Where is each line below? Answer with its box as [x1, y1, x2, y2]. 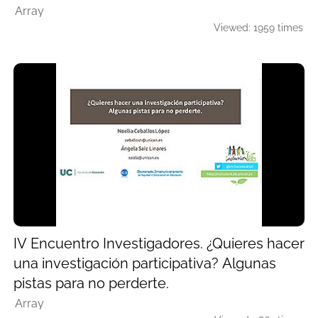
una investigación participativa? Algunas [13, 255, 276, 273]
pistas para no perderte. [13, 275, 169, 292]
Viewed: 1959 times [214, 21, 303, 33]
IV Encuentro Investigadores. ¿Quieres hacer [13, 235, 305, 253]
